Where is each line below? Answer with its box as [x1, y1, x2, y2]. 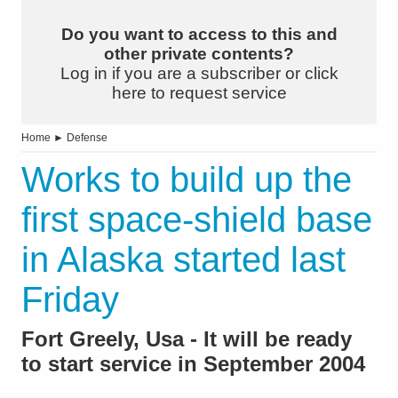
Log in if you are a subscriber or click [60, 64, 338, 84]
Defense [67, 131, 107, 145]
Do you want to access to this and [60, 25, 338, 44]
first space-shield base [21, 200, 372, 240]
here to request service [111, 84, 287, 103]
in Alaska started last [21, 240, 346, 280]
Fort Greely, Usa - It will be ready [21, 327, 352, 352]
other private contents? [104, 44, 294, 64]
